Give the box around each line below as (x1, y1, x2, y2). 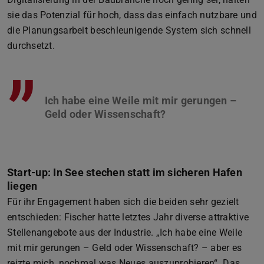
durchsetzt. (7, 39, 55, 51)
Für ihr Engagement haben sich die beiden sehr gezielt (7, 196, 239, 207)
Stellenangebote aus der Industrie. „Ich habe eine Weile (7, 226, 243, 238)
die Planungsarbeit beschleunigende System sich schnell (7, 24, 251, 36)
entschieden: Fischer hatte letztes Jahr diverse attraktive (7, 211, 249, 223)
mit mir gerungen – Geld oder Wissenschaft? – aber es (7, 242, 242, 253)
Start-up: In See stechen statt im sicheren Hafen (7, 166, 242, 179)
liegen (7, 179, 38, 192)
